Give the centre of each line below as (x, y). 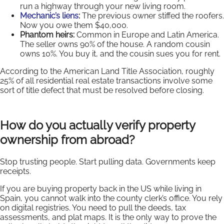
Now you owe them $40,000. (74, 25)
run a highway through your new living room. (103, 6)
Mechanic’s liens (49, 15)
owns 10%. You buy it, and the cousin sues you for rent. (120, 53)
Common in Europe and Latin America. (147, 34)
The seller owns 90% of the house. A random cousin (115, 44)
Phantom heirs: (47, 34)
